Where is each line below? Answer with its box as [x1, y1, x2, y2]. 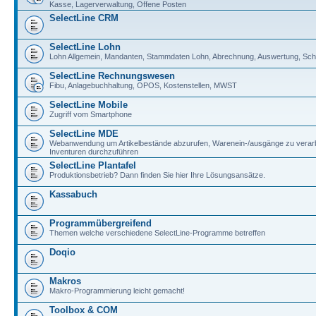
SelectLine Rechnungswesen [49, 70, 175, 81]
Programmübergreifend [49, 217, 152, 229]
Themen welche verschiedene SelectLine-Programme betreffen [49, 228, 265, 237]
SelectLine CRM [49, 12, 119, 23]
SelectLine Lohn [49, 41, 121, 52]
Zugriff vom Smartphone [49, 109, 132, 119]
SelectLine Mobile [49, 99, 128, 110]
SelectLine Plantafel [49, 159, 136, 171]
